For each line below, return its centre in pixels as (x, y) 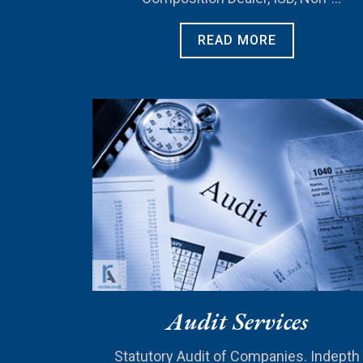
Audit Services (237, 322)
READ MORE (237, 40)
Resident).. (237, 14)
